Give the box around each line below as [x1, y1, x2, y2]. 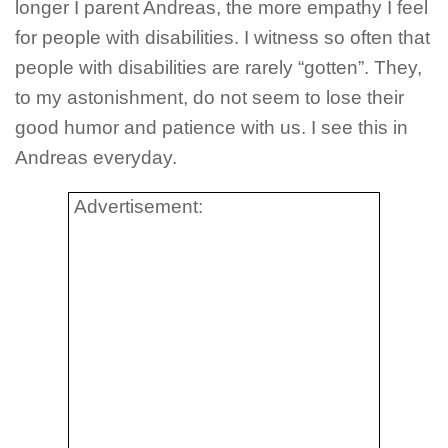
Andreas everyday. [15, 146, 177, 168]
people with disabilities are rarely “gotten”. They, [15, 56, 422, 78]
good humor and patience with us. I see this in [15, 116, 408, 138]
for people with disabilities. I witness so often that [15, 26, 430, 48]
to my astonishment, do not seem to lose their [15, 86, 404, 108]
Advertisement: [74, 195, 203, 217]
